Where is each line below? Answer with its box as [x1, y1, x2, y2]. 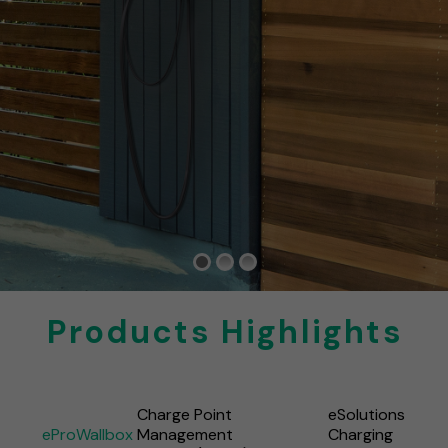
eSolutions [327, 403, 405, 425]
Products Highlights [47, 311, 403, 353]
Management [137, 423, 234, 445]
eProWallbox [42, 423, 133, 445]
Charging [327, 423, 393, 445]
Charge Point [137, 403, 233, 425]
